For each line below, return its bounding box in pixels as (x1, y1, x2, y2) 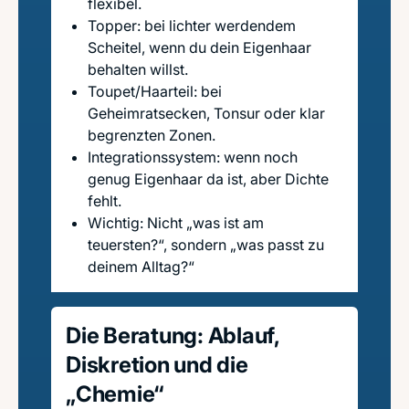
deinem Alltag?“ (88, 257, 194, 276)
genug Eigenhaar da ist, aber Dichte (88, 170, 329, 188)
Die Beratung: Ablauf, (66, 322, 280, 349)
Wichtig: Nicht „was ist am (88, 214, 264, 232)
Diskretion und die (66, 351, 248, 378)
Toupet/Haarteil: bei (88, 82, 222, 100)
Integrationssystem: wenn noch (88, 148, 298, 166)
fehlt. (88, 192, 121, 210)
